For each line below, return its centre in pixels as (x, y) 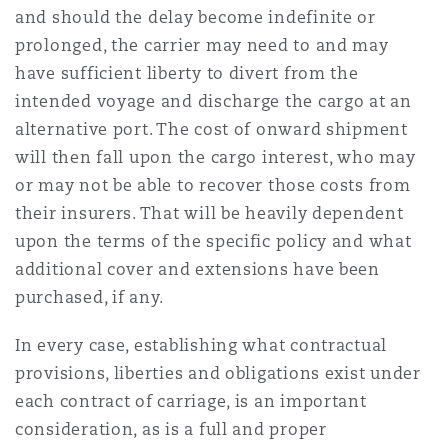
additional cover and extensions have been (197, 269)
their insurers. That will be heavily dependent (209, 213)
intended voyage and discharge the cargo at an (213, 101)
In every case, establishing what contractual (201, 345)
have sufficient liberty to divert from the (187, 73)
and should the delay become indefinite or (195, 17)
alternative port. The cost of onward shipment (211, 129)
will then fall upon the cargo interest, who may (215, 157)
